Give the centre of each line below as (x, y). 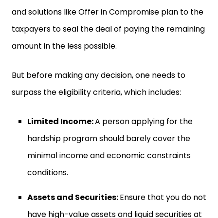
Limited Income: (61, 121)
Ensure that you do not (163, 197)
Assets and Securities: (73, 197)
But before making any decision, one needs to (99, 75)
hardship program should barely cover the (109, 138)
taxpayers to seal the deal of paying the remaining (108, 29)
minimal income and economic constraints (109, 155)
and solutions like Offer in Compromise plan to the (108, 12)
